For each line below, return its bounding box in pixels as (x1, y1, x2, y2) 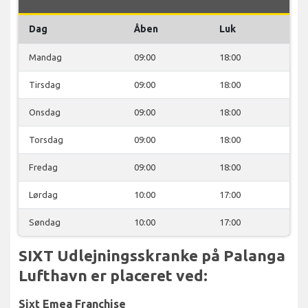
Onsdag (29, 107, 60, 117)
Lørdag (29, 189, 58, 199)
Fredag (29, 162, 58, 172)
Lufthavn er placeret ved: (19, 266, 208, 284)
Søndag (29, 217, 60, 227)
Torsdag (29, 134, 63, 144)
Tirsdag (29, 79, 60, 89)
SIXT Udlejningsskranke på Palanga (19, 246, 285, 264)
